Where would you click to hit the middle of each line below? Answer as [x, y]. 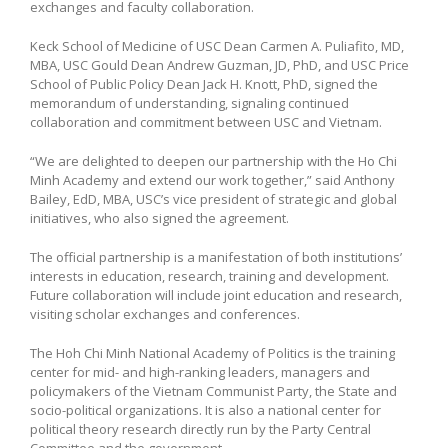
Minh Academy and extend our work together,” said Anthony [212, 179]
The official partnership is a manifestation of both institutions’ [216, 256]
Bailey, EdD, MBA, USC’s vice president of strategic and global [213, 198]
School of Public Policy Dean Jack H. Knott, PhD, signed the [204, 83]
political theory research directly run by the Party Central [200, 428]
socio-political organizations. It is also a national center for [205, 409]
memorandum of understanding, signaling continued [189, 102]
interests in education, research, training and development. [209, 275]
